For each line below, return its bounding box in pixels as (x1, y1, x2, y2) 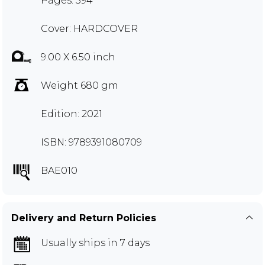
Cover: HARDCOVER (41, 22, 138, 34)
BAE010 (41, 164, 77, 176)
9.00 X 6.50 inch (41, 51, 115, 63)
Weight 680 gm (41, 79, 118, 91)
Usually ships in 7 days (41, 237, 150, 248)
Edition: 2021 (41, 108, 102, 119)
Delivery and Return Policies (11, 212, 156, 224)
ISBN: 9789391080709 (41, 136, 142, 148)
